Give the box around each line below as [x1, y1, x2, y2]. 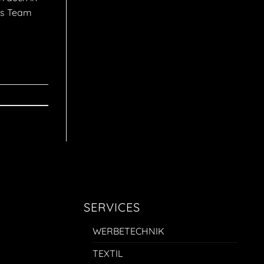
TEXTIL [93, 247, 123, 259]
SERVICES [84, 199, 140, 214]
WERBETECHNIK [93, 225, 164, 237]
